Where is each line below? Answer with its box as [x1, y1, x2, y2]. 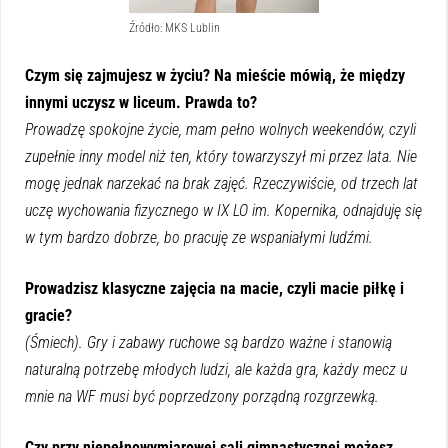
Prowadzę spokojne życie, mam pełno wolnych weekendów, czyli [25, 119, 416, 139]
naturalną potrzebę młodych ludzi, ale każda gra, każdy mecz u [25, 359, 407, 379]
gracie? [25, 305, 72, 325]
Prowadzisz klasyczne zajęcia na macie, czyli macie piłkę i [25, 278, 404, 298]
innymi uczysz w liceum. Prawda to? [25, 92, 257, 112]
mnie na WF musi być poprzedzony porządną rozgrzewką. [25, 386, 379, 406]
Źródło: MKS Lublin [128, 20, 220, 35]
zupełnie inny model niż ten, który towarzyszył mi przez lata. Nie [25, 146, 417, 166]
